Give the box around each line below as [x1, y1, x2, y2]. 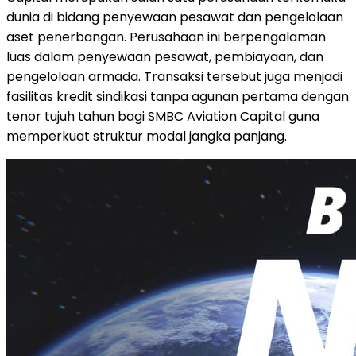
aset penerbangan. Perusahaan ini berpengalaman [6, 27, 326, 46]
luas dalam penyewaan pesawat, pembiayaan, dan [6, 47, 323, 66]
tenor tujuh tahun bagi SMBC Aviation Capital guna [6, 106, 319, 126]
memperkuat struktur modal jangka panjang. [6, 126, 287, 145]
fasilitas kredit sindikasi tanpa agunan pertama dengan [6, 87, 349, 106]
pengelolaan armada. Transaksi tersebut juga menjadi [6, 67, 342, 86]
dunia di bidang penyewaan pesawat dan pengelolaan [6, 7, 343, 26]
